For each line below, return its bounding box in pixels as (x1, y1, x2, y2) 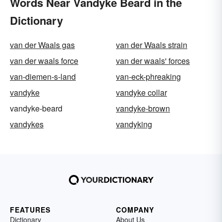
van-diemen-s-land (10, 70, 76, 82)
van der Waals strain (116, 39, 187, 51)
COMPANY (116, 204, 154, 215)
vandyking (116, 118, 152, 130)
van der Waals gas (10, 39, 75, 51)
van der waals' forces (116, 55, 190, 66)
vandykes (10, 118, 44, 130)
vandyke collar (116, 86, 167, 98)
